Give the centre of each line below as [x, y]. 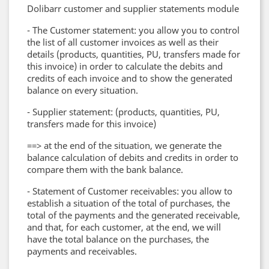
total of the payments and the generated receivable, [134, 215]
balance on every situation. [83, 90]
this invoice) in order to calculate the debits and [125, 66]
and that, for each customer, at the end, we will [124, 227]
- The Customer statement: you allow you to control [133, 30]
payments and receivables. [82, 251]
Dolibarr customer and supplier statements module [133, 8]
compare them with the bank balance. [105, 169]
